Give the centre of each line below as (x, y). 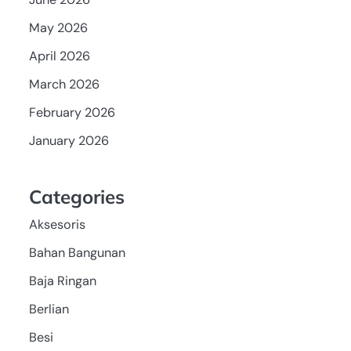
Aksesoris (57, 224)
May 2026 (58, 27)
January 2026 (69, 140)
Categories (76, 196)
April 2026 (59, 56)
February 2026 (72, 112)
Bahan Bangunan (77, 252)
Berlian (49, 309)
